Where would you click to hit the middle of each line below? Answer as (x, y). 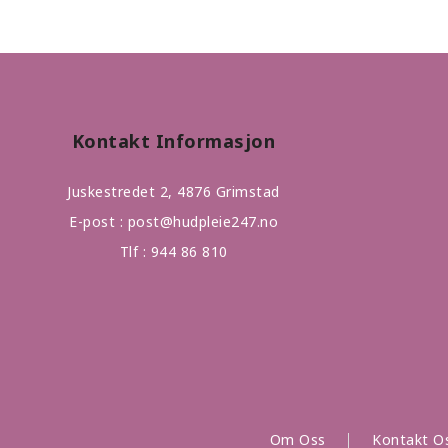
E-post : (98, 222)
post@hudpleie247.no (202, 222)
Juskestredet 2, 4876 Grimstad (173, 192)
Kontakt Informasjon (173, 141)
